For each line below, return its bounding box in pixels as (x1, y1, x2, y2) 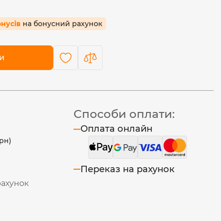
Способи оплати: (73, 107, 175, 121)
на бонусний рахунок (23, 19, 103, 28)
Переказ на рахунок (80, 163, 175, 175)
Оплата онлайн (80, 123, 152, 134)
